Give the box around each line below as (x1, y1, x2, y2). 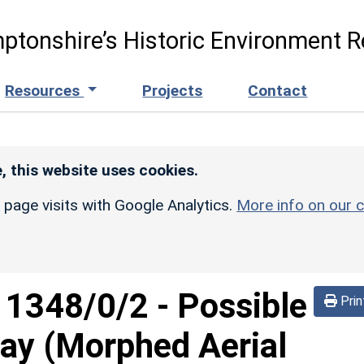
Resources (5, 80, 84, 100)
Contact (248, 80, 308, 100)
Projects (142, 80, 203, 100)
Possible (177, 285, 307, 326)
